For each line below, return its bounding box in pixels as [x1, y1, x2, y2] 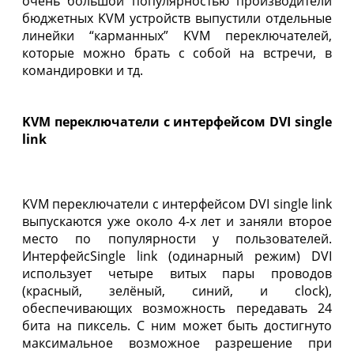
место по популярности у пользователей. [22, 229, 332, 247]
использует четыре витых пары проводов [22, 264, 332, 282]
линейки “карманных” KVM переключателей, [22, 27, 332, 45]
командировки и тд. [22, 62, 143, 80]
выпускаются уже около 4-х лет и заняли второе [22, 212, 332, 230]
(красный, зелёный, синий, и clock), [22, 281, 332, 299]
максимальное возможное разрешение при [22, 333, 332, 352]
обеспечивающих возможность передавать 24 [22, 299, 332, 317]
